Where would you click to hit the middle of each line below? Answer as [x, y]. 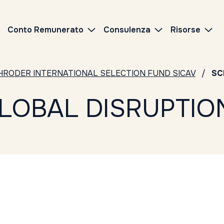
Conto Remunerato [45, 30]
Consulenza [127, 30]
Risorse [185, 30]
